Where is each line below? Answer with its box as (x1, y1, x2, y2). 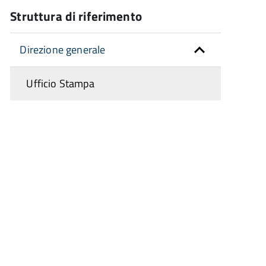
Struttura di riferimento (10, 7, 142, 26)
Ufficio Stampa (26, 75, 94, 91)
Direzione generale (20, 42, 106, 58)
